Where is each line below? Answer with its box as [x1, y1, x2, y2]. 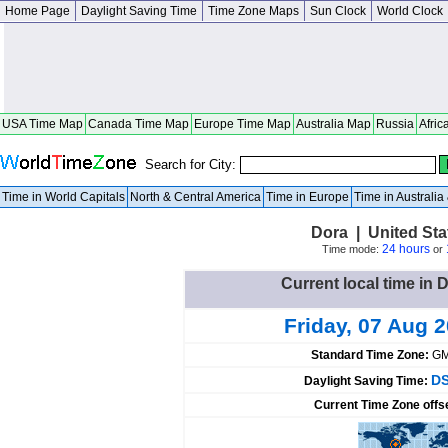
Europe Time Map [194, 117, 291, 131]
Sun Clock [310, 4, 366, 18]
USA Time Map [2, 117, 83, 131]
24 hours [381, 242, 430, 256]
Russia [376, 117, 414, 131]
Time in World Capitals [2, 190, 125, 204]
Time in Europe [266, 190, 349, 204]
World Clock [377, 4, 443, 18]
